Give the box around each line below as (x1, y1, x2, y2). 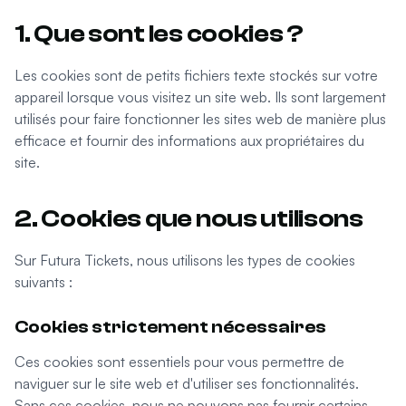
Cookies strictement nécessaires (14, 316, 326, 337)
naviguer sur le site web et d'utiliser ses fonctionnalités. (14, 374, 359, 392)
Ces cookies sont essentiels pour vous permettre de (14, 353, 344, 371)
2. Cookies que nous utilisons (14, 204, 363, 233)
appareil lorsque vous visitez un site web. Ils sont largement (14, 88, 386, 106)
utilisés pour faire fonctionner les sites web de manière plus (14, 110, 386, 128)
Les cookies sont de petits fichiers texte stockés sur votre (14, 66, 378, 84)
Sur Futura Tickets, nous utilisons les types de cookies (14, 251, 355, 269)
